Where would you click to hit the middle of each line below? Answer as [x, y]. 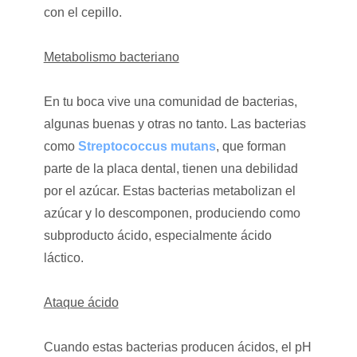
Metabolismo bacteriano [111, 57]
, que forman [251, 146]
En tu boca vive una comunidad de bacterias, [170, 101]
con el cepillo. [82, 12]
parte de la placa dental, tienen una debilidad [171, 168]
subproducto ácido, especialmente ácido [157, 235]
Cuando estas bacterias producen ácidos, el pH [177, 347]
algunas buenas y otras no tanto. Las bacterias [175, 124]
